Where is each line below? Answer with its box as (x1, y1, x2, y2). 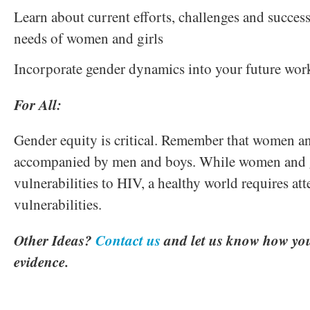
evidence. (14, 250, 69, 272)
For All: (14, 93, 62, 115)
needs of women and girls (14, 28, 163, 48)
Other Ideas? (14, 229, 95, 250)
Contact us (95, 229, 161, 250)
